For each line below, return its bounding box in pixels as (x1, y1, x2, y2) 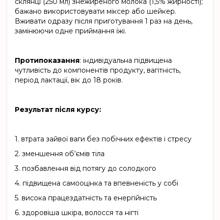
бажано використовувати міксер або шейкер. (15, 7, 176, 16)
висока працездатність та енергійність (22, 193, 157, 203)
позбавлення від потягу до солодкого (22, 164, 156, 173)
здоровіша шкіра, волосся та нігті (22, 208, 138, 218)
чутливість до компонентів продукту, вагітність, (15, 66, 181, 75)
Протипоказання (15, 56, 80, 65)
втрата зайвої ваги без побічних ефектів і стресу (21, 135, 192, 144)
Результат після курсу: (15, 105, 101, 114)
